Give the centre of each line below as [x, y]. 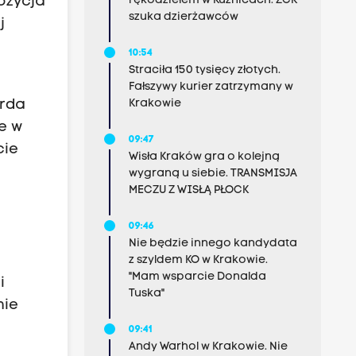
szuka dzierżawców [183, 17]
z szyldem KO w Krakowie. [198, 260]
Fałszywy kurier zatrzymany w [211, 87]
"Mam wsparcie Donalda [197, 277]
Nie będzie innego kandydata [213, 244]
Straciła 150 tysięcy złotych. [204, 70]
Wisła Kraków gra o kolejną [204, 157]
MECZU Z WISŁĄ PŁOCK [188, 190]
